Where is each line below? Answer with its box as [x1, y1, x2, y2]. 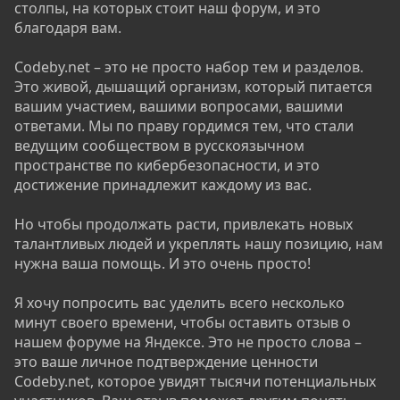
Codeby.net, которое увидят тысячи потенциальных [14, 371, 376, 391]
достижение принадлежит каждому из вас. [14, 175, 312, 195]
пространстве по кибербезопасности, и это [14, 155, 320, 175]
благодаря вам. [14, 18, 121, 37]
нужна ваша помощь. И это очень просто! [14, 254, 311, 273]
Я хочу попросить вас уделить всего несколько [14, 293, 345, 312]
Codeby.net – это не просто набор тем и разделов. [14, 57, 363, 77]
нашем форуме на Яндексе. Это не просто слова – [14, 332, 362, 352]
